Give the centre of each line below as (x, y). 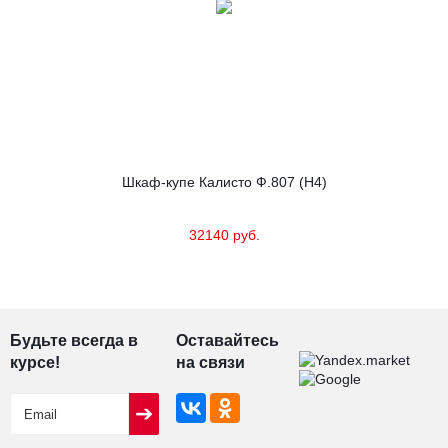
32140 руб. (224, 235)
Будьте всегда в (74, 340)
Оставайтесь (228, 340)
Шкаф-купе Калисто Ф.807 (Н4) (224, 182)
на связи (211, 362)
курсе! (35, 362)
